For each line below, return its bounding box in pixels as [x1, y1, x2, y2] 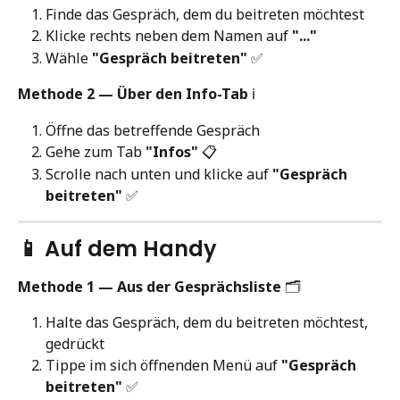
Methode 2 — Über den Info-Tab [18, 84, 248, 104]
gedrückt [46, 334, 104, 354]
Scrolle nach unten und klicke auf [46, 163, 272, 184]
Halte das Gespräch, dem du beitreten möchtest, [46, 312, 371, 333]
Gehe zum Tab [46, 142, 146, 162]
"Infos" [146, 142, 198, 162]
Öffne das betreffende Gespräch [46, 120, 260, 140]
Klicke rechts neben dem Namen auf [46, 26, 292, 46]
